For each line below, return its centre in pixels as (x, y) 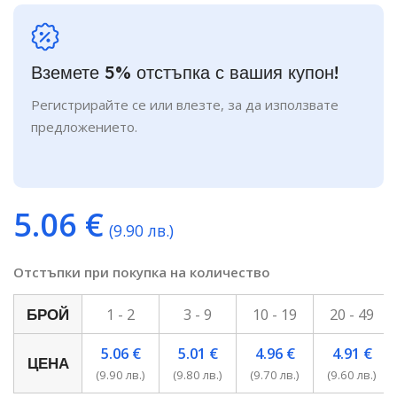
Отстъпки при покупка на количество (142, 272)
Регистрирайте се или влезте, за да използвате (185, 105)
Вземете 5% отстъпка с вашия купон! (185, 73)
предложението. (84, 127)
